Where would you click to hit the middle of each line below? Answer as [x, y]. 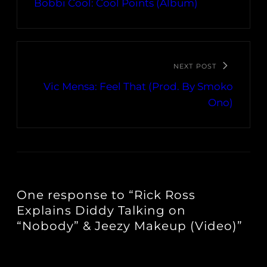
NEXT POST [195, 66]
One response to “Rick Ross [106, 195]
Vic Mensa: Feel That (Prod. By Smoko [138, 87]
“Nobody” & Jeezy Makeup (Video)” [130, 226]
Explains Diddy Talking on [101, 211]
